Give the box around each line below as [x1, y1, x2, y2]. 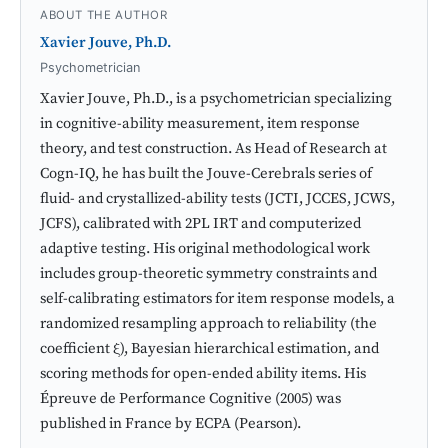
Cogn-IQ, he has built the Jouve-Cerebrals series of [40, 164, 373, 184]
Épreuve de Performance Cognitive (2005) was [40, 389, 342, 409]
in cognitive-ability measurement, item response [40, 114, 361, 134]
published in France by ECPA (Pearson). [40, 414, 302, 434]
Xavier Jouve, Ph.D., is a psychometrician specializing [40, 89, 393, 109]
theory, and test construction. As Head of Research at [40, 139, 388, 159]
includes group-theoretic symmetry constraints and [40, 264, 378, 284]
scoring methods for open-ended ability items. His [40, 364, 367, 384]
